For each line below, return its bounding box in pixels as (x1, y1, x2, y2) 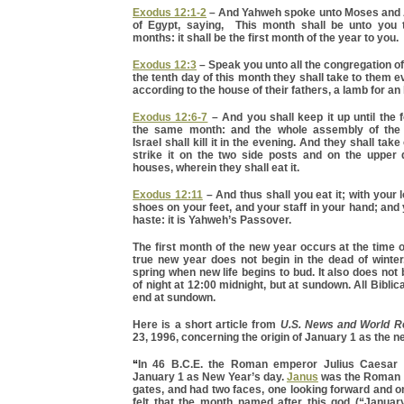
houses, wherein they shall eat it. (133, 161, 299, 174)
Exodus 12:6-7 (133, 110, 208, 124)
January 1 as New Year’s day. (133, 370, 287, 383)
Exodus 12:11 (133, 188, 203, 201)
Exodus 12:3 (133, 58, 197, 71)
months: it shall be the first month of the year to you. (133, 31, 399, 44)
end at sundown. (133, 290, 216, 304)
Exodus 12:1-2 (133, 5, 207, 19)
